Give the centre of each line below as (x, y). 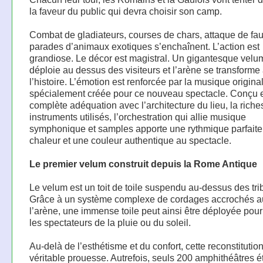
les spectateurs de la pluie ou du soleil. (110, 222)
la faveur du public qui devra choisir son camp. (125, 11)
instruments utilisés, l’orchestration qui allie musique (137, 117)
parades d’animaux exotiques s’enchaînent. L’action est (144, 46)
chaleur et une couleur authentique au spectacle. (130, 140)
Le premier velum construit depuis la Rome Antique (143, 164)
